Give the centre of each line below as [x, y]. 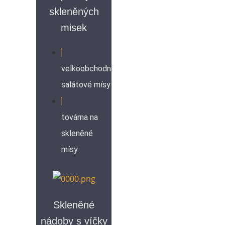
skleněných [74, 12]
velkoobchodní [87, 69]
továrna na [80, 118]
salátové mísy [86, 85]
